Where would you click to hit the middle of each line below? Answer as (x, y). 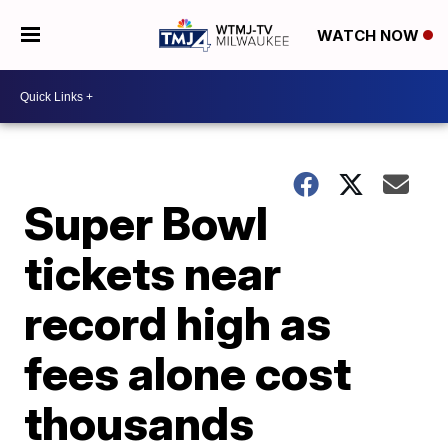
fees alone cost (188, 373)
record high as (178, 323)
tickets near (153, 273)
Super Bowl (146, 223)
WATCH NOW (369, 36)
